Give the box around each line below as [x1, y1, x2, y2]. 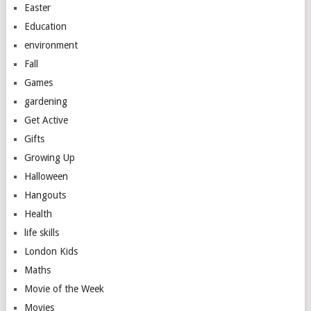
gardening [24, 95, 67, 107]
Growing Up [24, 151, 75, 163]
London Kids [24, 245, 78, 257]
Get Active [24, 114, 68, 126]
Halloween [24, 170, 68, 182]
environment [24, 39, 78, 51]
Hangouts [24, 189, 66, 201]
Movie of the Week [24, 283, 104, 294]
